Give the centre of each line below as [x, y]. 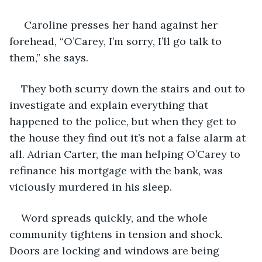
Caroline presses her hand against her [121, 25]
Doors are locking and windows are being [116, 250]
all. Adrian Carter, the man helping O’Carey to [126, 154]
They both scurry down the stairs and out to [135, 88]
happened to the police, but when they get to [124, 121]
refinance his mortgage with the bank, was [118, 170]
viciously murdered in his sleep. [91, 187]
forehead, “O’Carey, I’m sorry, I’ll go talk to [117, 41]
